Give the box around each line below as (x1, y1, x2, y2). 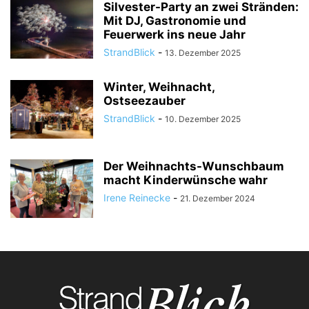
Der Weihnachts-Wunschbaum (103, 159, 284, 173)
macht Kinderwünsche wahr (103, 172, 268, 187)
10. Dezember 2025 (165, 113, 241, 124)
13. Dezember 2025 (165, 47, 241, 58)
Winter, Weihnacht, (103, 79, 215, 94)
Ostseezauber (103, 93, 186, 108)
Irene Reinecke (103, 191, 170, 203)
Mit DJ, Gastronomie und (103, 13, 246, 28)
